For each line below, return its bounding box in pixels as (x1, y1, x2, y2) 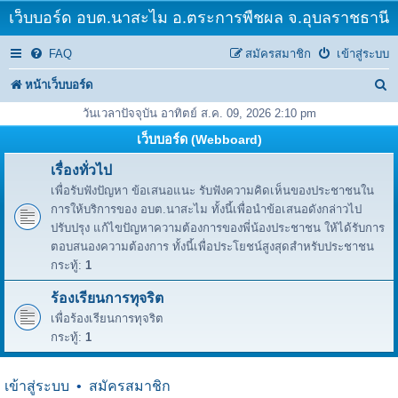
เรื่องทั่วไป (51, 163, 112, 178)
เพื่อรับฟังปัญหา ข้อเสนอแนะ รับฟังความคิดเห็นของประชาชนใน (51, 184, 374, 197)
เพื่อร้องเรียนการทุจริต (51, 312, 163, 325)
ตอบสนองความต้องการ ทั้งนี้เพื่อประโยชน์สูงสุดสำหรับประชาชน (51, 240, 374, 253)
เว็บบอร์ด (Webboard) (136, 132, 262, 147)
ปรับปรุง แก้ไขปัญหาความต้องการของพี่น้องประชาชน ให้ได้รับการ (51, 221, 385, 235)
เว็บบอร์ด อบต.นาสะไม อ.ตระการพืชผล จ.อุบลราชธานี (9, 9, 389, 27)
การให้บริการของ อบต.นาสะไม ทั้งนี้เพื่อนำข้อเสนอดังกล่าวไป (51, 203, 362, 216)
